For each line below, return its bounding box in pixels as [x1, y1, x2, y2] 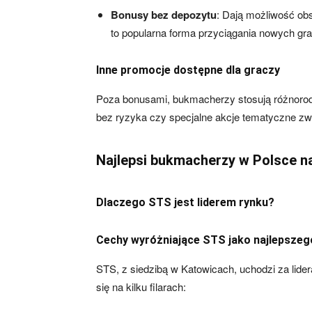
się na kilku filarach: [96, 279, 186, 294]
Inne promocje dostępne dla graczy [96, 63, 280, 77]
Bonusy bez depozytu [111, 7, 217, 22]
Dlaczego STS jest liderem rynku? [96, 196, 274, 209]
